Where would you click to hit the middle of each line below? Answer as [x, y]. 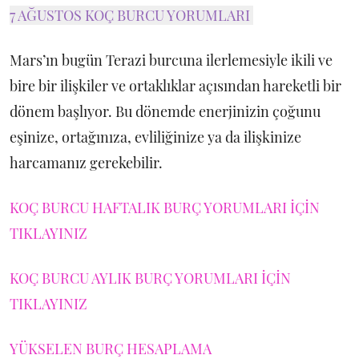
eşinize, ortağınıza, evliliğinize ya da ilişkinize [155, 137]
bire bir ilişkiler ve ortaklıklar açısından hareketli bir [175, 86]
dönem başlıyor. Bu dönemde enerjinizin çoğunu [165, 111]
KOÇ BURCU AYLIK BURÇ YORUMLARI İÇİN [150, 278]
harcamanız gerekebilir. [86, 163]
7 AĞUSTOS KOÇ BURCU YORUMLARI [131, 15]
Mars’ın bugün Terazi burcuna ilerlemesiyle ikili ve [171, 60]
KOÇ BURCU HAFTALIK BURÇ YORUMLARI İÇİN [165, 208]
